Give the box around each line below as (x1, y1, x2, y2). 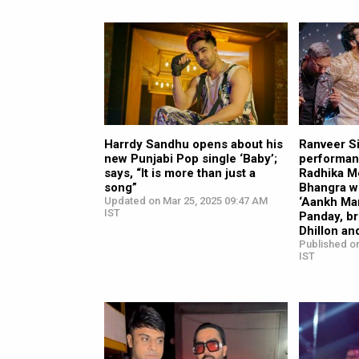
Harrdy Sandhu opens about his (104, 137, 283, 152)
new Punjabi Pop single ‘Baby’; (104, 151, 277, 167)
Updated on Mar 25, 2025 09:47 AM (104, 195, 268, 208)
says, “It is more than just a (104, 166, 256, 181)
